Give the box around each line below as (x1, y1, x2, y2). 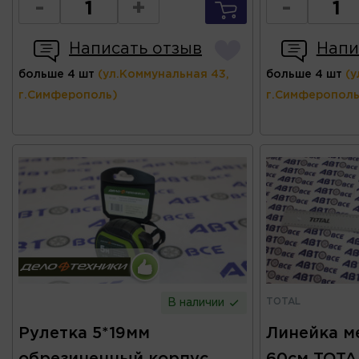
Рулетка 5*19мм (18, 326, 150, 341)
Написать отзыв (69, 41, 202, 56)
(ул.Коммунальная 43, (98, 69, 229, 79)
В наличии (167, 298, 228, 309)
